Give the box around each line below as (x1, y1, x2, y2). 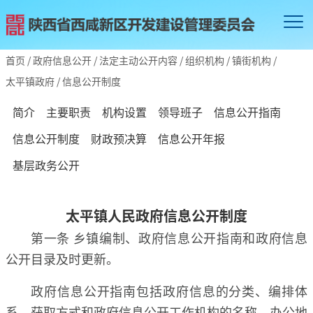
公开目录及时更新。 (6, 249, 119, 268)
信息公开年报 (158, 129, 225, 147)
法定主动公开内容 (99, 52, 177, 67)
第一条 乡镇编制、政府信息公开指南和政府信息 (31, 228, 307, 247)
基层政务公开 (13, 156, 80, 173)
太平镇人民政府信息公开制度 (66, 205, 247, 226)
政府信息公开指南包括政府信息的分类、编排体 (31, 281, 307, 300)
